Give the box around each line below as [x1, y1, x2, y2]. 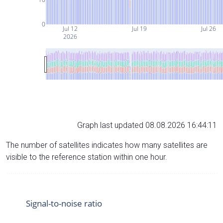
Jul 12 [62, 24, 78, 33]
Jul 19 [130, 24, 147, 33]
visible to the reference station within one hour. [6, 152, 167, 162]
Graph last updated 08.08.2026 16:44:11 [77, 120, 217, 130]
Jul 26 [200, 24, 216, 33]
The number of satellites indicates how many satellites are [6, 140, 208, 150]
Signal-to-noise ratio [26, 197, 102, 209]
